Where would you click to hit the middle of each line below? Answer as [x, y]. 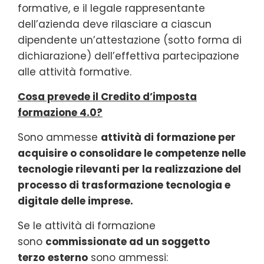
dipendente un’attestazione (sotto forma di [130, 40]
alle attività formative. [75, 72]
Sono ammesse [59, 137]
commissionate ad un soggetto [128, 241]
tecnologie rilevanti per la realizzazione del [129, 169]
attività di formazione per [168, 137]
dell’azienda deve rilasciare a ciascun [115, 24]
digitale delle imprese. [77, 201]
